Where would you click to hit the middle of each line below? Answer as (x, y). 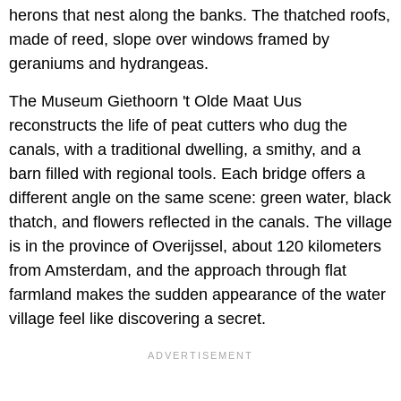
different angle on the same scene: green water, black (200, 198)
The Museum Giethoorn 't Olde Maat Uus (155, 102)
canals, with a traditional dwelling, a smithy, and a (185, 150)
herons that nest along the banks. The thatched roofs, (200, 16)
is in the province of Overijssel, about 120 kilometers (195, 247)
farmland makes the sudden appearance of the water (197, 295)
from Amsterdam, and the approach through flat (178, 271)
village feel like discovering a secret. (137, 319)
